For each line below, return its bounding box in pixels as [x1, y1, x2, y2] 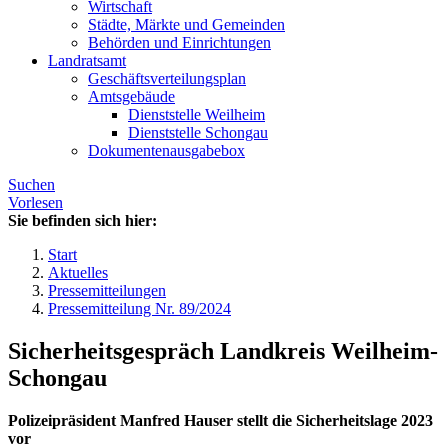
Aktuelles [48, 264, 108, 282]
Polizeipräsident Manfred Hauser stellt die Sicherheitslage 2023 [8, 412, 433, 430]
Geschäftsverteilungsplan [88, 70, 246, 88]
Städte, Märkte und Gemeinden [88, 16, 285, 34]
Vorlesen [8, 194, 63, 212]
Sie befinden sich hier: [8, 212, 157, 230]
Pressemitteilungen [48, 282, 166, 300]
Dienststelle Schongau [128, 124, 268, 142]
